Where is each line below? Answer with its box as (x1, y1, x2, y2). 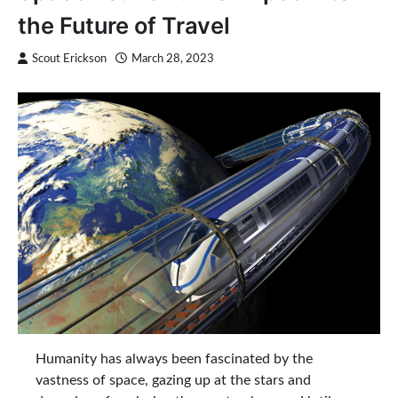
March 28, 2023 (131, 53, 214, 64)
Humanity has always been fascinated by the (36, 351, 313, 366)
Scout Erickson (32, 53, 107, 64)
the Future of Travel (18, 12, 230, 39)
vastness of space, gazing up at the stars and (36, 372, 311, 387)
